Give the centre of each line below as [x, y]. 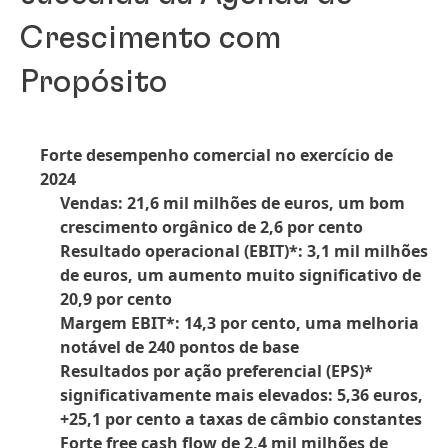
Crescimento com [150, 38]
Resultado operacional [152, 251]
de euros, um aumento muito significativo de [240, 275]
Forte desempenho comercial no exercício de [216, 155]
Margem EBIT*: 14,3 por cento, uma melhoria [239, 323]
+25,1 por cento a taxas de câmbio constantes [241, 419]
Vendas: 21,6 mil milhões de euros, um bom [232, 203]
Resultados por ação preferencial [193, 371]
